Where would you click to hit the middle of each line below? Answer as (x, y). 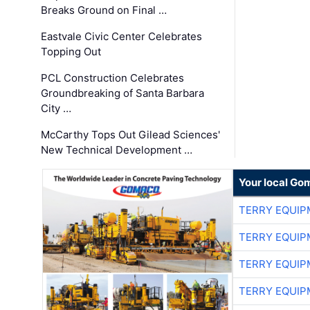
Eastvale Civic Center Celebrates (122, 37)
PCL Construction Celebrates (113, 78)
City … (56, 109)
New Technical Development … (117, 150)
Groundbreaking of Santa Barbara (123, 93)
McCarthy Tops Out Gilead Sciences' (131, 135)
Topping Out (71, 52)
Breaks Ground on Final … (104, 10)
